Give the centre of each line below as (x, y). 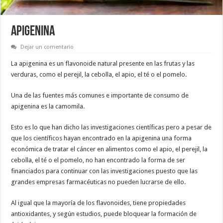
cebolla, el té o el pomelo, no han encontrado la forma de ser (98, 160)
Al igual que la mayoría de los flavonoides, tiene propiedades (99, 203)
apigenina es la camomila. (48, 107)
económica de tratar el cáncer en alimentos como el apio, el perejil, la (110, 149)
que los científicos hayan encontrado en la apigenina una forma (102, 138)
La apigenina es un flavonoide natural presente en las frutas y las (103, 64)
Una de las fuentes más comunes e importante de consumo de (100, 96)
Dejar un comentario (47, 47)
